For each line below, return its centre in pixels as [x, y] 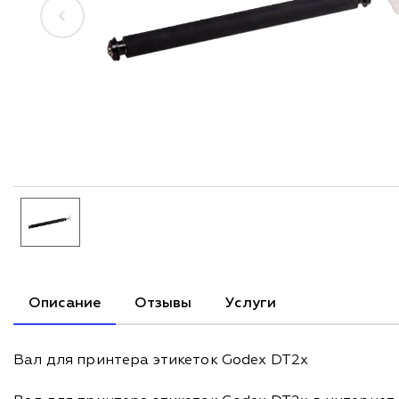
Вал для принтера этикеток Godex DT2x [161, 361]
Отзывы [163, 304]
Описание [65, 304]
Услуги [251, 304]
